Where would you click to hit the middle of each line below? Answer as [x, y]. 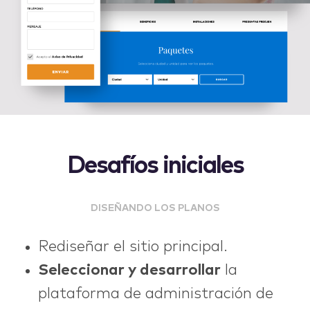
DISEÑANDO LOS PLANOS [155, 208]
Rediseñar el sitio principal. [133, 247]
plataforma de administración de [156, 294]
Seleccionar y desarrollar [129, 270]
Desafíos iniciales [155, 165]
